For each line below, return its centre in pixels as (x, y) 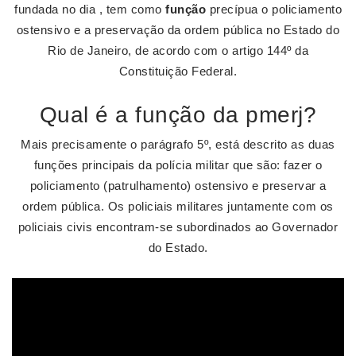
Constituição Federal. (178, 71)
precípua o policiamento (274, 9)
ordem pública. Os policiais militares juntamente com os (178, 206)
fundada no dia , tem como (90, 9)
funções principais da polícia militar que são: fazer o (178, 165)
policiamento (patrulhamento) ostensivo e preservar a (178, 186)
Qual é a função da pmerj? (178, 115)
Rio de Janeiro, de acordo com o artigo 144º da (178, 50)
